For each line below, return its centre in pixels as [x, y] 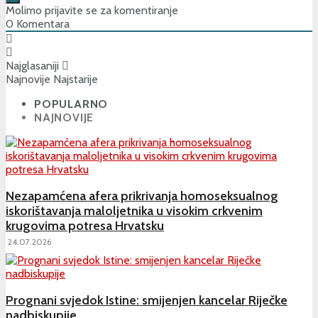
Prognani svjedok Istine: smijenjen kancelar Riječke [147, 300]
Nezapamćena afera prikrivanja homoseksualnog [142, 196]
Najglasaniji [32, 65]
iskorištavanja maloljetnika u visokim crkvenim [134, 210]
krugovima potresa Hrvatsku [85, 225]
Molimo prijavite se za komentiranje [92, 10]
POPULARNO [71, 104]
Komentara [42, 23]
